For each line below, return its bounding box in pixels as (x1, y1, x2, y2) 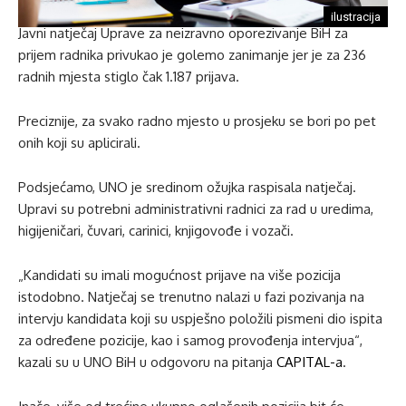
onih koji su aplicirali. (18, 134, 140, 151)
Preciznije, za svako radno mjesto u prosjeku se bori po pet (18, 112, 376, 130)
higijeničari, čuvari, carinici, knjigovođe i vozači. (18, 222, 294, 239)
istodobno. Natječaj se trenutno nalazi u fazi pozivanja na (18, 288, 364, 305)
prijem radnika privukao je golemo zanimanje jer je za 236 (18, 46, 366, 63)
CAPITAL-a (276, 353, 343, 371)
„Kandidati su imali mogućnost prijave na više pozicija (18, 266, 341, 284)
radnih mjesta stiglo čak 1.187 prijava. (18, 68, 239, 85)
